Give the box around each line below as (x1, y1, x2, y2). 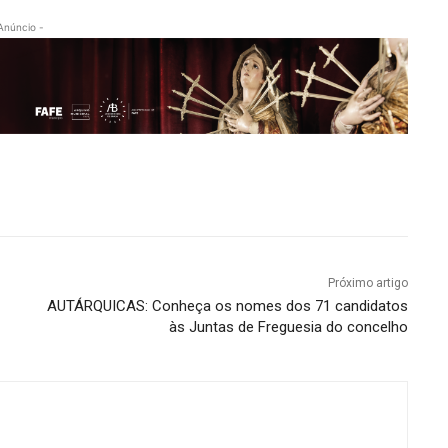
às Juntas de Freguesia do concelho (168, 317, 408, 336)
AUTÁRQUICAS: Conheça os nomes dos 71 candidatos (46, 296, 408, 315)
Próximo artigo (327, 275, 408, 290)
